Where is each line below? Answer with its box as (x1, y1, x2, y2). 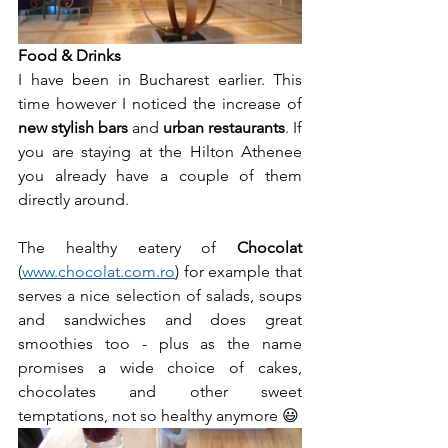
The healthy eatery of (18, 238, 237, 258)
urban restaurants (163, 118, 285, 138)
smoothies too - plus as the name (18, 334, 302, 354)
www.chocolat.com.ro (22, 262, 175, 282)
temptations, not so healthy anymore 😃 (18, 406, 299, 426)
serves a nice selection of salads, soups (18, 286, 302, 306)
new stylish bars (18, 118, 128, 138)
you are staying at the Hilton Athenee (18, 142, 302, 162)
